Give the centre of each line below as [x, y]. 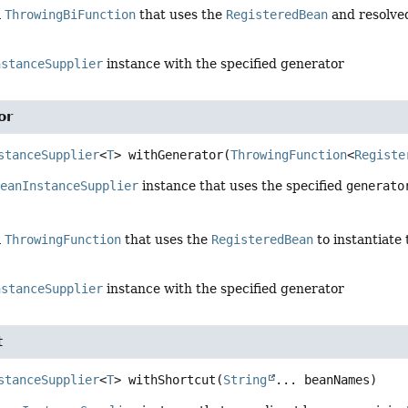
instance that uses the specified [243, 186]
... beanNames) [326, 379]
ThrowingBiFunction [71, 15]
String [245, 379]
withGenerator [176, 155]
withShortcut [173, 379]
